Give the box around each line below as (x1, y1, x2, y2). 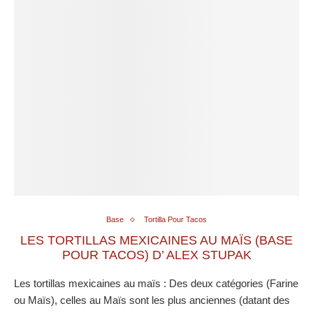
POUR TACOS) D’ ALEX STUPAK (61, 248, 252, 263)
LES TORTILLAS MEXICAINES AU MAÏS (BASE (20, 233, 293, 248)
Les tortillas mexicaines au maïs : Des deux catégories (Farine (14, 277, 298, 290)
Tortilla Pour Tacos (144, 215, 207, 224)
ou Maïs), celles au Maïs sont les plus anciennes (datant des (14, 294, 290, 307)
